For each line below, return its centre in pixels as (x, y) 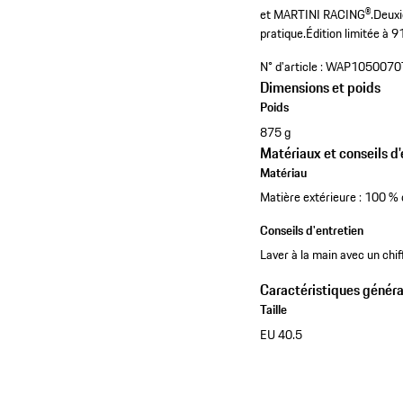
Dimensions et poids (321, 88)
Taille (274, 310)
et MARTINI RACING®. (317, 15)
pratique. (283, 34)
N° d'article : (292, 67)
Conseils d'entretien (312, 231)
